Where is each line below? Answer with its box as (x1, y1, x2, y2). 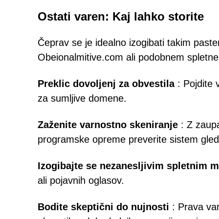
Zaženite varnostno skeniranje (38, 119, 178, 130)
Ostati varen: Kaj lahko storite (38, 10, 204, 23)
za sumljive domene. (38, 93, 127, 104)
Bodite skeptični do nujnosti (38, 201, 169, 212)
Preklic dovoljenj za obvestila (38, 78, 175, 89)
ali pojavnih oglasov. (38, 175, 124, 186)
